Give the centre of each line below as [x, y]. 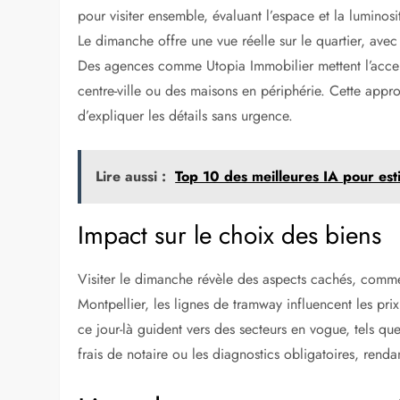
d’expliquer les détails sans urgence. [186, 115]
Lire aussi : [131, 176]
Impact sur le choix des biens [230, 235]
